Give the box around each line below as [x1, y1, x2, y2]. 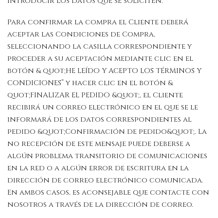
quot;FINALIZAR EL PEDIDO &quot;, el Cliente [7, 90, 183, 100]
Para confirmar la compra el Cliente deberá [7, 17, 188, 27]
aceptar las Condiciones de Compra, [7, 29, 155, 39]
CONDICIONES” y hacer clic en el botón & [7, 77, 173, 88]
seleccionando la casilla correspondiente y [7, 41, 192, 52]
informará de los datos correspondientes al [7, 114, 192, 125]
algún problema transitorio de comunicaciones [7, 150, 207, 161]
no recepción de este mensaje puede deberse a [7, 138, 190, 149]
